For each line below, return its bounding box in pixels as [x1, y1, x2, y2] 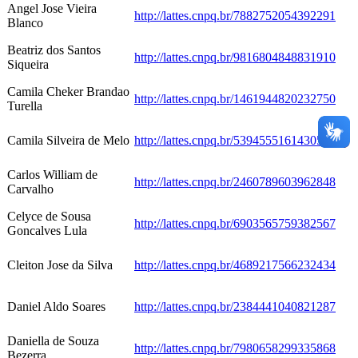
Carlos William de [7, 168, 97, 182]
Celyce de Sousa [7, 209, 91, 224]
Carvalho [7, 182, 54, 197]
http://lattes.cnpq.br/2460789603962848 [134, 175, 336, 189]
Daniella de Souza [7, 334, 99, 348]
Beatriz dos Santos [7, 43, 101, 58]
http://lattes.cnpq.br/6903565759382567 [134, 217, 336, 231]
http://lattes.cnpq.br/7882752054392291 [134, 9, 336, 23]
